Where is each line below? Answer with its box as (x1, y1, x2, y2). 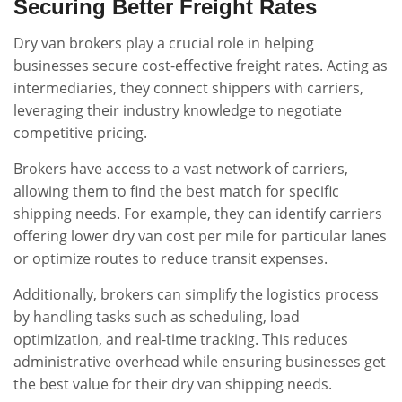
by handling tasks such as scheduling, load (13, 307, 300, 327)
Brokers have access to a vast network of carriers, (13, 159, 348, 179)
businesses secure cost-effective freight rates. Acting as (13, 56, 388, 75)
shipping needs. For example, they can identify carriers (13, 204, 382, 223)
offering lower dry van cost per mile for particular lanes (13, 226, 387, 246)
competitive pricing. (13, 123, 147, 143)
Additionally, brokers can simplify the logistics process (13, 284, 379, 304)
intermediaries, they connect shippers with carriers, (13, 78, 363, 98)
